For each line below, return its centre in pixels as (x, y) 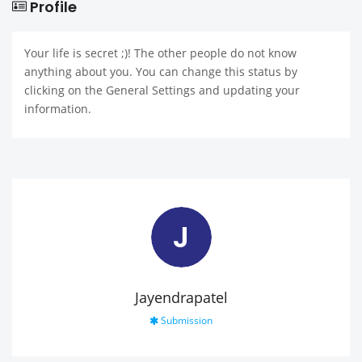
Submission (185, 320)
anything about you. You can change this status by (161, 72)
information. (58, 109)
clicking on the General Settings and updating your (162, 90)
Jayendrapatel (181, 297)
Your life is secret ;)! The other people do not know (160, 53)
